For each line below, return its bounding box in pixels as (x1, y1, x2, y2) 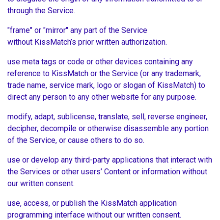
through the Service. (7, 6, 77, 16)
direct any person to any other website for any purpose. (7, 92, 198, 102)
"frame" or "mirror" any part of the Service (7, 26, 147, 35)
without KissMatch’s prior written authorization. (7, 37, 169, 47)
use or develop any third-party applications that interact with (7, 155, 212, 165)
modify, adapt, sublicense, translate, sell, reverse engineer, (7, 112, 207, 122)
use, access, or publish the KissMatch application (7, 198, 177, 208)
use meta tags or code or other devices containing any (7, 57, 193, 67)
